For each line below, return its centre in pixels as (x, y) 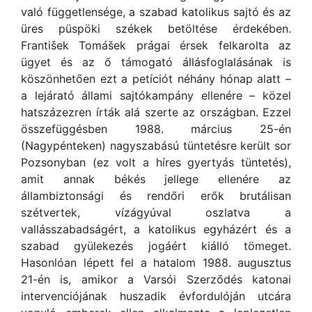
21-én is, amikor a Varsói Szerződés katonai (156, 279)
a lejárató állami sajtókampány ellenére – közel (156, 95)
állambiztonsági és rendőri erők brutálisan (156, 196)
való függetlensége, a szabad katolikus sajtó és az (156, 12)
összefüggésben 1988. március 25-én (156, 129)
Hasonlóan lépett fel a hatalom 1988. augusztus (156, 263)
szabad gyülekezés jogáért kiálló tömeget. (156, 246)
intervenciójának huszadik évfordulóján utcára (156, 296)
